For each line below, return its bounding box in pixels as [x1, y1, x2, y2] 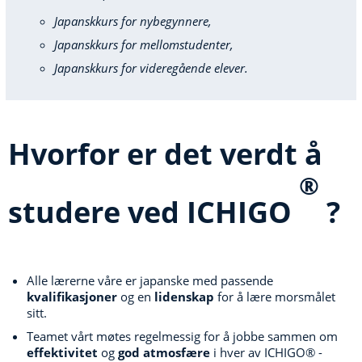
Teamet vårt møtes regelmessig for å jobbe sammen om [26, 327, 338, 344]
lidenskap [154, 288, 214, 305]
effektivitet [26, 343, 98, 360]
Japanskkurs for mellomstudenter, [54, 36, 234, 53]
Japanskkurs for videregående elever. [54, 59, 248, 76]
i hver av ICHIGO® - [209, 343, 322, 360]
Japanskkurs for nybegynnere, [54, 12, 212, 29]
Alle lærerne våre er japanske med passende [26, 271, 273, 288]
